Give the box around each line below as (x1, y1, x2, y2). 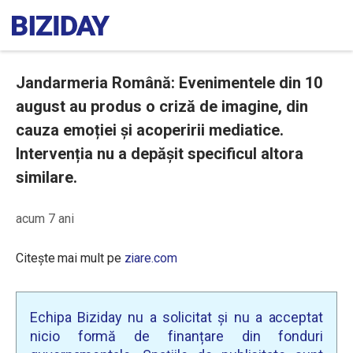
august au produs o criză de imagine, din (16, 97, 308, 116)
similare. (16, 168, 77, 187)
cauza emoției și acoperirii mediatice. (16, 121, 284, 139)
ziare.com (124, 251, 177, 266)
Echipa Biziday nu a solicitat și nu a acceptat (30, 309, 323, 325)
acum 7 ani (16, 211, 74, 226)
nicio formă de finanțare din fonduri (30, 328, 323, 344)
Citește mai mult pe (16, 251, 124, 266)
